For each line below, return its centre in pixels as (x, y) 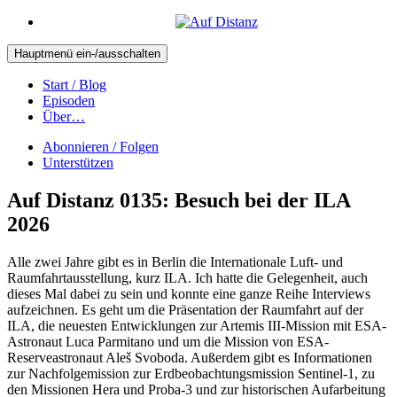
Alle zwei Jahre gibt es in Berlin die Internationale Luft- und (175, 261)
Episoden (69, 101)
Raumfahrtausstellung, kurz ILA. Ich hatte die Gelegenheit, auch (187, 277)
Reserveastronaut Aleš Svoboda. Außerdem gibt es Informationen (190, 357)
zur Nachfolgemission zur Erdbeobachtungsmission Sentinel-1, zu (191, 373)
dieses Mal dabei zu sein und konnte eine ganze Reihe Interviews (189, 293)
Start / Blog (74, 85)
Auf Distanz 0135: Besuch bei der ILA (179, 200)
